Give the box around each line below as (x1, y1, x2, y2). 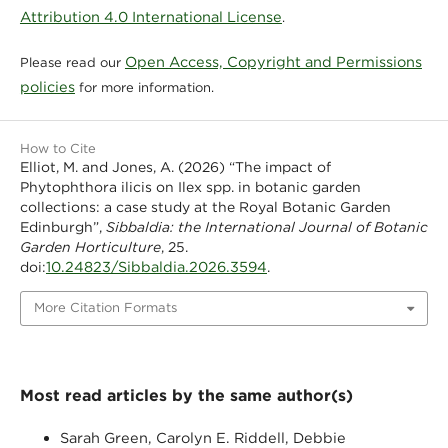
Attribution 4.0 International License (19, 8, 282, 26)
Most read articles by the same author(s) (19, 385, 353, 405)
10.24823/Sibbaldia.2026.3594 (45, 258, 267, 276)
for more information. (74, 80, 214, 96)
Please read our (19, 55, 125, 71)
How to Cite (19, 141, 96, 157)
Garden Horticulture (19, 239, 161, 256)
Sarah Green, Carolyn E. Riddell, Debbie (59, 428, 346, 446)
